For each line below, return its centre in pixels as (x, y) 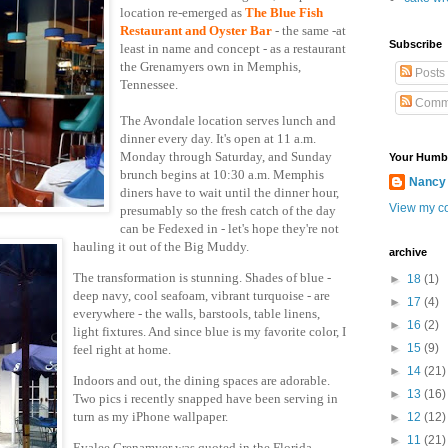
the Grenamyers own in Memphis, (210, 66)
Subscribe (415, 44)
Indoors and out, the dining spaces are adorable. (201, 381)
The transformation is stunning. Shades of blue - (202, 277)
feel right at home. (122, 349)
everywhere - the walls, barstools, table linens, (196, 313)
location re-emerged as (182, 12)
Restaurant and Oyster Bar (196, 30)
